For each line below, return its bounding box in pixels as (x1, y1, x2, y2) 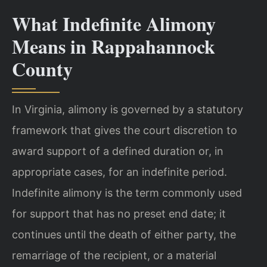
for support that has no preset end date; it (12, 207, 226, 220)
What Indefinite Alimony (12, 9, 216, 38)
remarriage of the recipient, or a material (12, 249, 216, 262)
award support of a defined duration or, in (12, 144, 223, 157)
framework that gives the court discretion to (12, 123, 237, 136)
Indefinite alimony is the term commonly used (12, 186, 242, 199)
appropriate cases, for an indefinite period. (12, 165, 227, 178)
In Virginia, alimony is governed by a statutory (12, 103, 243, 116)
